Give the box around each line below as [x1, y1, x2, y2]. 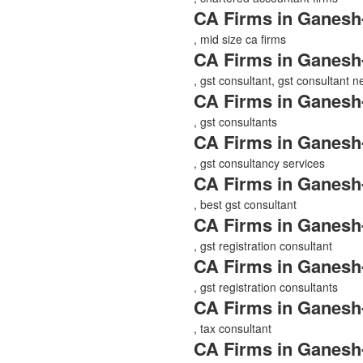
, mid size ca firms [194, 30, 286, 47]
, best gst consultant [194, 195, 297, 212]
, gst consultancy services [194, 154, 325, 171]
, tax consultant [194, 319, 271, 336]
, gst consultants [194, 113, 277, 130]
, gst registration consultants [194, 278, 338, 295]
